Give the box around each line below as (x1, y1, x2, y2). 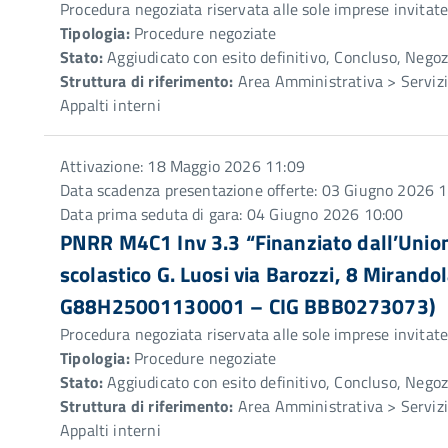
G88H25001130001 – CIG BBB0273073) (60, 290, 435, 322)
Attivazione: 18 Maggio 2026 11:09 (60, 154, 305, 178)
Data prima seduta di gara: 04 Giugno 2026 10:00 (60, 202, 404, 226)
